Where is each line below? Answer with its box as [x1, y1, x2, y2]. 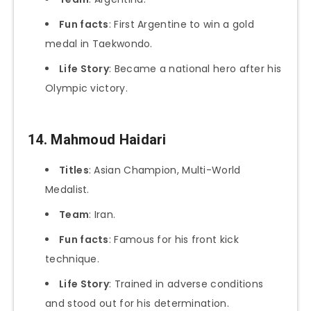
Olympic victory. [45, 81, 128, 96]
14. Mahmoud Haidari [28, 131, 167, 149]
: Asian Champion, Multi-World [88, 162, 241, 177]
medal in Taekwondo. [45, 37, 153, 51]
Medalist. [45, 182, 90, 196]
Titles [59, 162, 89, 177]
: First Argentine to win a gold [108, 17, 255, 32]
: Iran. [89, 207, 116, 221]
